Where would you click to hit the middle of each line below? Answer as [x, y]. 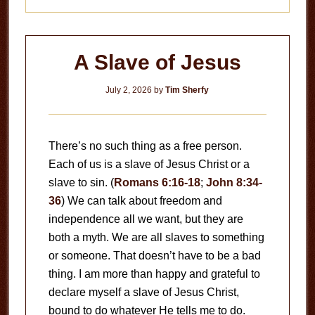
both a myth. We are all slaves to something [156, 237]
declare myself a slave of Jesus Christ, [143, 292]
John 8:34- [234, 182]
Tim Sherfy [187, 90]
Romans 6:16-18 [157, 182]
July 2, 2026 [129, 90]
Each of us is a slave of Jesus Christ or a [149, 164]
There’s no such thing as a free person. [145, 146]
